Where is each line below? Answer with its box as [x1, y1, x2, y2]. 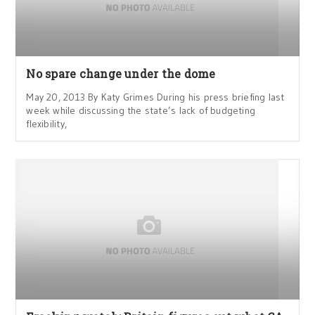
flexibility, [26, 117, 67, 130]
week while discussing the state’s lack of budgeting [26, 103, 256, 117]
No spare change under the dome [26, 65, 216, 81]
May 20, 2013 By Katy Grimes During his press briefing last [26, 90, 285, 103]
